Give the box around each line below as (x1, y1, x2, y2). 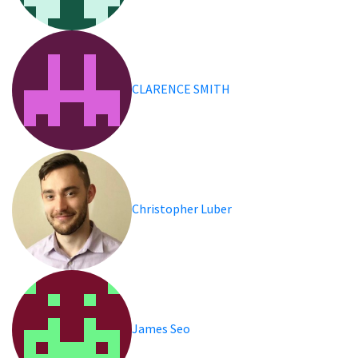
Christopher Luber (132, 200, 233, 217)
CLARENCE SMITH (132, 80, 232, 97)
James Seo (132, 320, 192, 336)
